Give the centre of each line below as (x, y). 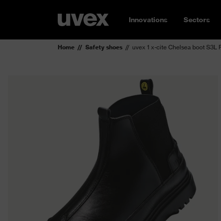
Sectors (197, 20)
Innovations (148, 20)
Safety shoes (104, 47)
